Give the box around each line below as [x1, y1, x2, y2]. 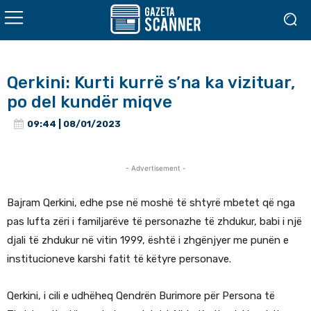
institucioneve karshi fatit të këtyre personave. [7, 253, 231, 266]
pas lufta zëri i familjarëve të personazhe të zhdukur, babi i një [7, 215, 302, 228]
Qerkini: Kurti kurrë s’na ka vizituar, [7, 73, 295, 92]
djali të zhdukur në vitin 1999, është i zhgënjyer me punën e [7, 234, 289, 247]
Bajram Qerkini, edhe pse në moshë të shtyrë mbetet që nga [7, 196, 295, 210]
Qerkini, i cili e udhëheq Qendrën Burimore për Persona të [7, 289, 275, 303]
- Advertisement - [125, 164, 186, 173]
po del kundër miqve [7, 92, 172, 112]
